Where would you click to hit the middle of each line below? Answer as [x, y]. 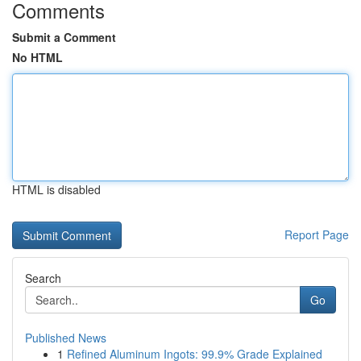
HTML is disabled [56, 189]
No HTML [37, 57]
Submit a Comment [64, 37]
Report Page [317, 234]
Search [43, 278]
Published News [66, 338]
